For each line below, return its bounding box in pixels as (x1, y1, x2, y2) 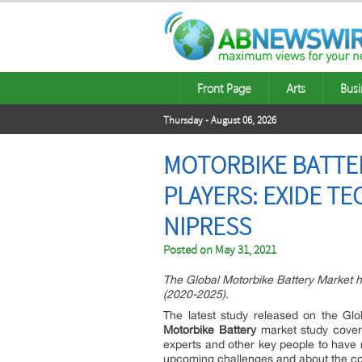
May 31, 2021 (215, 242, 276, 258)
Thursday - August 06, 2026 (163, 114, 276, 127)
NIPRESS (163, 212, 251, 242)
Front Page (197, 80, 251, 96)
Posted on (163, 242, 215, 258)
